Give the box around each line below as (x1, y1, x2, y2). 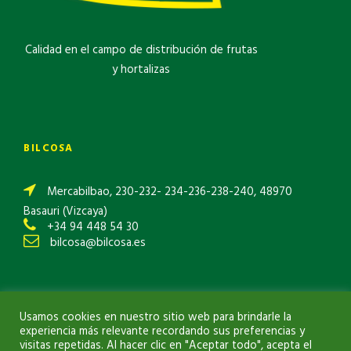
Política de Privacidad (90, 300, 201, 320)
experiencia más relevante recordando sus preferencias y (20, 323, 305, 341)
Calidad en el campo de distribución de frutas (24, 41, 258, 60)
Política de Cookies (207, 300, 304, 320)
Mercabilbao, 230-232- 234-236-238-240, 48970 (44, 183, 292, 202)
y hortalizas (112, 60, 170, 80)
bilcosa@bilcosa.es (47, 233, 146, 253)
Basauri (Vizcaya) (24, 202, 107, 222)
